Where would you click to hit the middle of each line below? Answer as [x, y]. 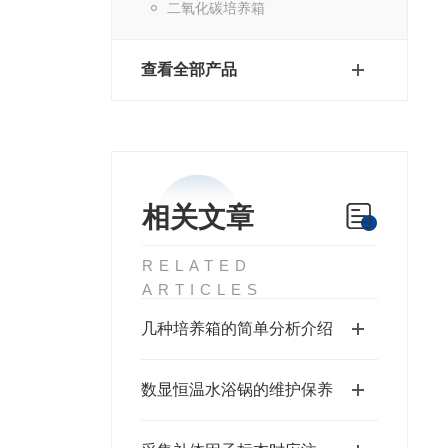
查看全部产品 [188, 69]
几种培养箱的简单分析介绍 [236, 328]
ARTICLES [202, 289]
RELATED [196, 265]
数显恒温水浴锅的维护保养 [236, 389]
